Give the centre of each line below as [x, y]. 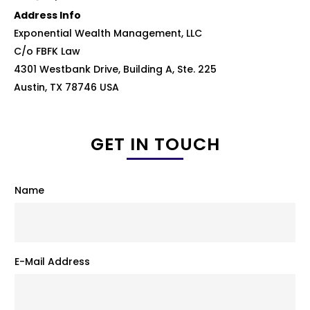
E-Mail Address [52, 261]
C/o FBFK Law [47, 51]
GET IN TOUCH [155, 144]
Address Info [47, 15]
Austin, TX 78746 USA [66, 87]
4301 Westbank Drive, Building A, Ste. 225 [115, 69]
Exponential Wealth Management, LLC [108, 33]
